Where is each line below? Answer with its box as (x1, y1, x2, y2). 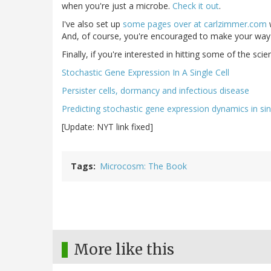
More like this (74, 240, 174, 259)
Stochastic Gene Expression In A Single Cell (62, 66, 229, 78)
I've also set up (62, 18, 123, 30)
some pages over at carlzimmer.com (123, 18, 267, 30)
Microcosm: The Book (100, 160, 187, 172)
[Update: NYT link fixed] (62, 120, 153, 132)
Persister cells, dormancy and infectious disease (62, 84, 249, 96)
